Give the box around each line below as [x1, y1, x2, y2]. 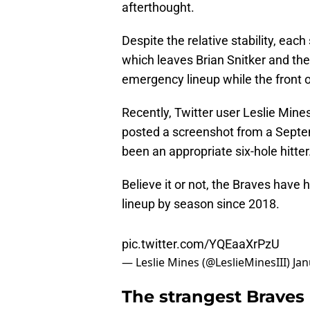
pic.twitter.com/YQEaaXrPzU [122, 230, 280, 245]
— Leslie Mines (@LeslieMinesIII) [122, 248, 293, 264]
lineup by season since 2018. [122, 197, 280, 212]
